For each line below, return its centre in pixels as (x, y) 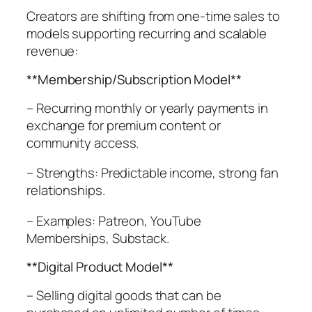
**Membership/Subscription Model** (134, 80)
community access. (83, 142)
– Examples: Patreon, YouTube (114, 220)
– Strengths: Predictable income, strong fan (153, 173)
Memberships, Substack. (98, 238)
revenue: (53, 50)
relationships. (66, 190)
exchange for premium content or (124, 125)
